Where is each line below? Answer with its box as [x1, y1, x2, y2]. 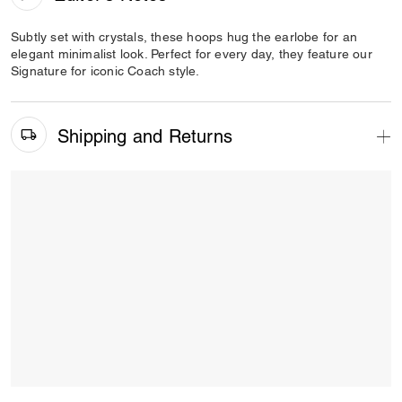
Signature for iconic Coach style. [11, 64, 200, 78]
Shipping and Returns [57, 125, 232, 147]
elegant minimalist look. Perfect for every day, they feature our [11, 47, 372, 61]
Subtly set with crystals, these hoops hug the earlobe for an [11, 30, 358, 44]
